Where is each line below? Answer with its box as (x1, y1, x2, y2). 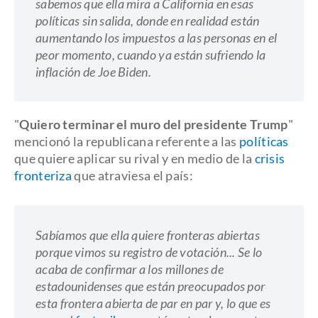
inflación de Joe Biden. (35, 64, 154, 79)
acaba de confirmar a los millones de (35, 261, 224, 277)
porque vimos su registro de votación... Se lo (35, 244, 263, 260)
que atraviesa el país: (72, 168, 193, 183)
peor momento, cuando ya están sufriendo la (35, 47, 266, 62)
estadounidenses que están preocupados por (35, 278, 265, 294)
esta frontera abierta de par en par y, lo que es (35, 295, 271, 311)
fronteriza (14, 168, 72, 183)
